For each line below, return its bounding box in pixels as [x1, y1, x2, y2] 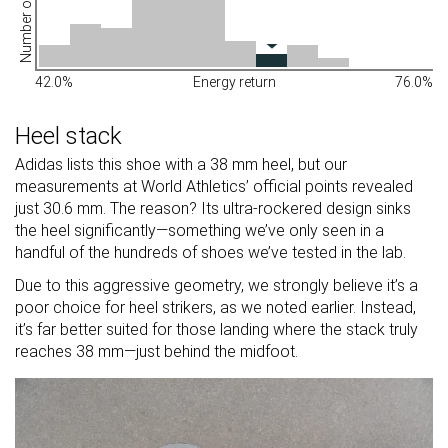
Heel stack [15, 121, 122, 150]
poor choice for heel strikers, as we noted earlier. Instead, [15, 297, 416, 317]
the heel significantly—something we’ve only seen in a [15, 220, 384, 240]
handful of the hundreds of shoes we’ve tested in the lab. [15, 242, 406, 262]
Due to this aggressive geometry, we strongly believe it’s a [15, 275, 418, 295]
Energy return [192, 73, 276, 90]
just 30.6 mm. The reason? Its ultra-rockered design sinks [15, 198, 411, 218]
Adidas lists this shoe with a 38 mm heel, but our [15, 154, 347, 174]
